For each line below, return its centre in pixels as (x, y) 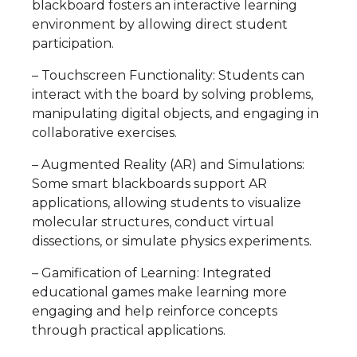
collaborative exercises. (104, 132)
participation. (73, 43)
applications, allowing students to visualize (167, 202)
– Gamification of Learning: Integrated (152, 273)
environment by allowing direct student (160, 24)
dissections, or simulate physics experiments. (172, 241)
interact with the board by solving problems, (173, 94)
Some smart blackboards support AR (149, 183)
